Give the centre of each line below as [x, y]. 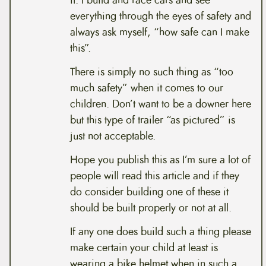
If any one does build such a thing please [160, 231]
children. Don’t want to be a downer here [160, 104]
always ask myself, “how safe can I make [159, 32]
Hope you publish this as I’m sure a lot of [160, 159]
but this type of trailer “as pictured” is [152, 120]
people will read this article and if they [154, 175]
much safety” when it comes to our [146, 88]
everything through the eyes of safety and [160, 16]
